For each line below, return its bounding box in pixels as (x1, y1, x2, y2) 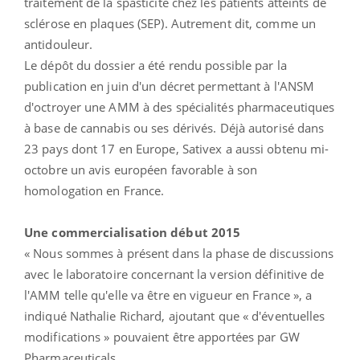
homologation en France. (24, 182, 165, 198)
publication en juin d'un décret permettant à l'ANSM (24, 77, 315, 94)
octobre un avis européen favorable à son (24, 161, 258, 178)
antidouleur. (24, 35, 93, 52)
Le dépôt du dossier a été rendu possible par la (24, 56, 287, 73)
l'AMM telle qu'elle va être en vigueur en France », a (24, 286, 313, 303)
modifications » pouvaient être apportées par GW (24, 328, 300, 345)
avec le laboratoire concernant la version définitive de (24, 265, 325, 282)
